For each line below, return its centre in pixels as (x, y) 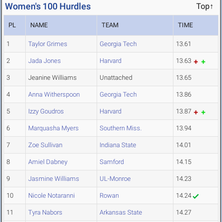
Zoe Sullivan (45, 145)
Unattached (116, 78)
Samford (112, 162)
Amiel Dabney (48, 162)
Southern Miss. (121, 128)
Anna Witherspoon (54, 95)
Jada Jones (45, 61)
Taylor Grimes (48, 44)
